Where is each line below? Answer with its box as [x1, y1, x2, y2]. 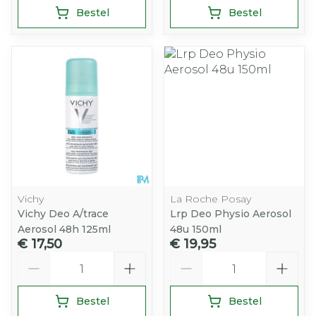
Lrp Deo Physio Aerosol [170, 207, 291, 220]
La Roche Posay [170, 193, 251, 205]
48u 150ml [170, 223, 221, 236]
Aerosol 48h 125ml [18, 223, 111, 236]
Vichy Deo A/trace [18, 207, 109, 220]
